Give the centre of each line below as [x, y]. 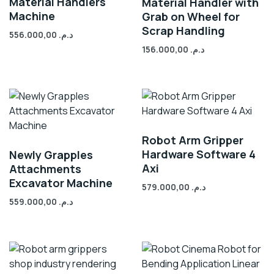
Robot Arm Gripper [193, 140]
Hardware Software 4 [199, 154]
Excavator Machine [61, 183]
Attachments [45, 169]
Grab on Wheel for [191, 16]
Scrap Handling [184, 30]
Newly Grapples [51, 155]
